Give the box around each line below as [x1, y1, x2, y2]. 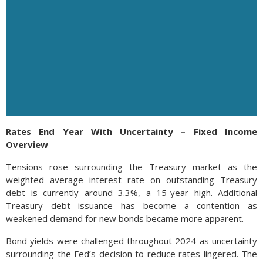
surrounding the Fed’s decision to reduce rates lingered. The [6, 248, 257, 259]
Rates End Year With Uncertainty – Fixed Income [6, 126, 257, 137]
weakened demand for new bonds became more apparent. [6, 213, 244, 224]
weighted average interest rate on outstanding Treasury [6, 174, 257, 186]
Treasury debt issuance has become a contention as [6, 200, 257, 211]
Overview [6, 139, 48, 150]
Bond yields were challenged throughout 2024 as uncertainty [6, 235, 257, 247]
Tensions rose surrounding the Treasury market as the [6, 161, 257, 173]
